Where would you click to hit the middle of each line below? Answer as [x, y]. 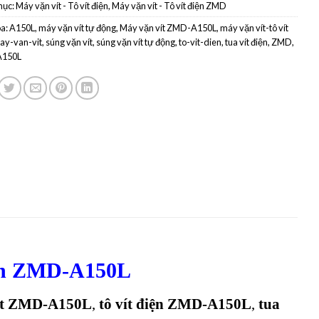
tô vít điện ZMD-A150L [173, 304]
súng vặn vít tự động [135, 42]
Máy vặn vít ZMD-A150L [168, 27]
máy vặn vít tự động [77, 27]
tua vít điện [246, 42]
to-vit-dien [200, 42]
